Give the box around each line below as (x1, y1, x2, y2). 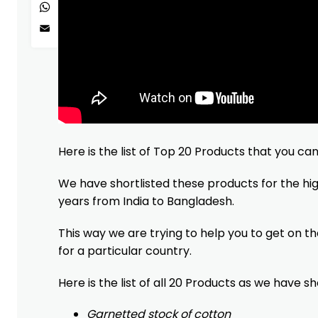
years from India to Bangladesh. (58, 192, 234, 209)
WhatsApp (44, 5, 104, 22)
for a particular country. (58, 242, 192, 259)
